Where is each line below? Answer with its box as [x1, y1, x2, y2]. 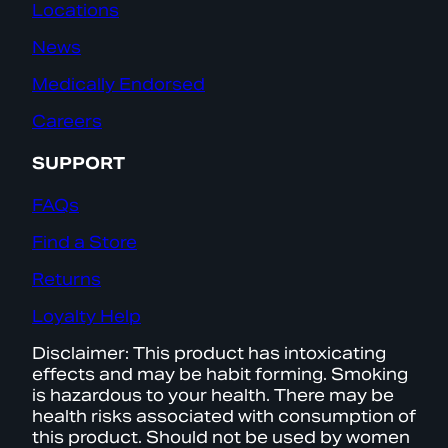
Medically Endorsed [32, 73, 205, 95]
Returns [32, 269, 101, 291]
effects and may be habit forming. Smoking [32, 364, 408, 386]
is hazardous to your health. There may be [32, 385, 394, 407]
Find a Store [32, 232, 137, 254]
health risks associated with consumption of [32, 406, 416, 428]
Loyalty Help [32, 306, 141, 328]
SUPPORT [32, 153, 125, 175]
